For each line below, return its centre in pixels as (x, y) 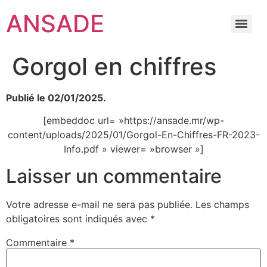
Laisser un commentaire (114, 176)
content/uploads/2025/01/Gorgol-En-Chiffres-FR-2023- (133, 135)
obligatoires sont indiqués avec (78, 218)
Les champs (222, 204)
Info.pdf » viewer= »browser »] (133, 149)
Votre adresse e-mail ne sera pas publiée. (99, 204)
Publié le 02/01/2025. (56, 98)
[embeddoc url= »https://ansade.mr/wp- (133, 121)
